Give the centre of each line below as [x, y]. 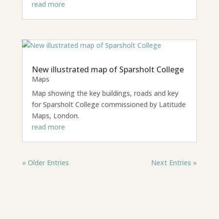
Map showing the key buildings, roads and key [105, 93]
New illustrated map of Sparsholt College [108, 69]
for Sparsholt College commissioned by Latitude [109, 104]
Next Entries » [174, 162]
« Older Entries [45, 162]
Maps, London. [55, 115]
